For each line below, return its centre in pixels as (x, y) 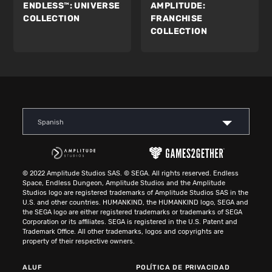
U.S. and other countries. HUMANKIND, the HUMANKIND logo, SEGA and (136, 203)
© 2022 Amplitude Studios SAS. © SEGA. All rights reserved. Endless (131, 174)
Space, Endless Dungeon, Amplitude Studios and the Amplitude (124, 183)
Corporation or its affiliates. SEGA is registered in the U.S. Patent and (130, 222)
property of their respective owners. (79, 242)
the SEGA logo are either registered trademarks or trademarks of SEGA (133, 212)
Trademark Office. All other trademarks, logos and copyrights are (123, 232)
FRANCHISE (177, 19)
